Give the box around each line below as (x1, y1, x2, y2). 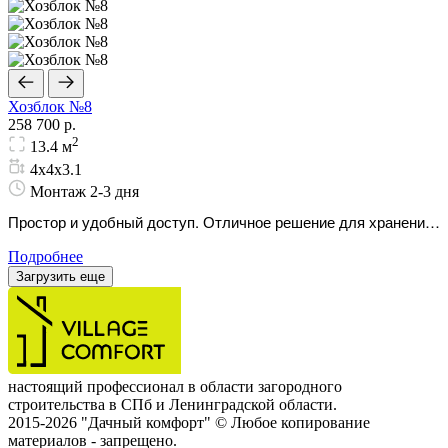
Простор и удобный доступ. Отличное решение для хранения (8, 210, 433, 232)
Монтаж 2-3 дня (26, 182, 139, 200)
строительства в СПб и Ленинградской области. (8, 395, 337, 413)
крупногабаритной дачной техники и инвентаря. (8, 232, 334, 254)
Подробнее (8, 247, 83, 265)
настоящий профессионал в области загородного (8, 377, 342, 395)
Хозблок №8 (8, 98, 92, 116)
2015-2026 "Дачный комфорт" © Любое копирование (8, 413, 370, 431)
